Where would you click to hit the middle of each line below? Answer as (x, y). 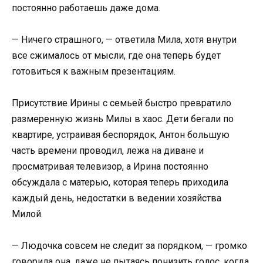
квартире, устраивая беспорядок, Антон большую (121, 135)
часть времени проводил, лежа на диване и (108, 151)
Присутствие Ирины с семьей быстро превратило (122, 103)
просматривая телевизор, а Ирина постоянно (110, 167)
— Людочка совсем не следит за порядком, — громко (129, 246)
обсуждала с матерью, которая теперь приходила (120, 183)
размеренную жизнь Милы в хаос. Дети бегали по (123, 119)
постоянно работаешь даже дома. (86, 8)
